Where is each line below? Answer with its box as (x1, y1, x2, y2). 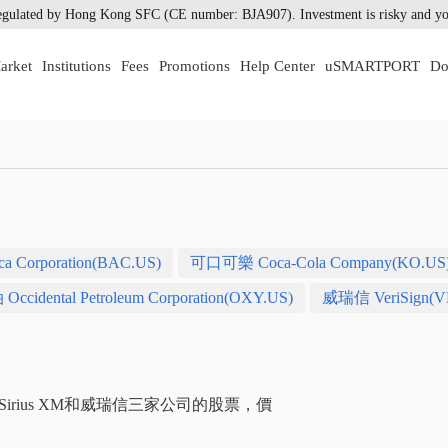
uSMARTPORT (325, 57, 420, 74)
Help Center (240, 57, 315, 74)
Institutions (42, 57, 111, 74)
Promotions (159, 57, 230, 74)
